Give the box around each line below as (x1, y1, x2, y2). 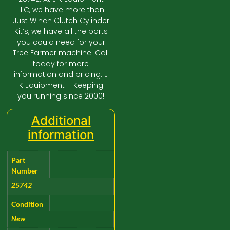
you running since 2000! (17, 90, 105, 101)
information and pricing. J (14, 69, 108, 80)
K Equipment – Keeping (18, 80, 103, 90)
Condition (11, 199, 44, 208)
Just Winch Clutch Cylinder (12, 15, 109, 26)
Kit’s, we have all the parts (14, 26, 108, 36)
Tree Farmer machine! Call (13, 47, 109, 58)
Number (11, 166, 39, 176)
